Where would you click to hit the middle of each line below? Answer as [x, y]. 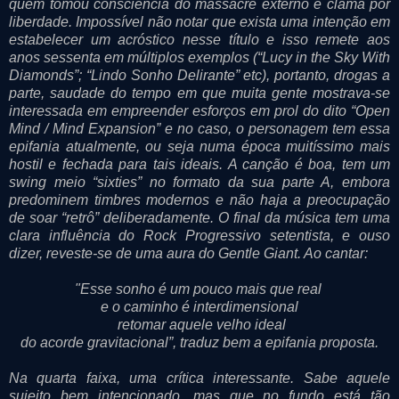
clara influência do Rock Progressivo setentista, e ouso [199, 235]
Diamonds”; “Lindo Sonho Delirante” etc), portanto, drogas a [199, 75]
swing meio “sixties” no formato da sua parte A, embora [199, 182]
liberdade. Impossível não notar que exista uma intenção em [199, 21]
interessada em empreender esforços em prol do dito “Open [199, 110]
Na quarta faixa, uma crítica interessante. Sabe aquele [199, 378]
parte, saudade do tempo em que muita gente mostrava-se [199, 93]
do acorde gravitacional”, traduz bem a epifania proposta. [199, 342]
